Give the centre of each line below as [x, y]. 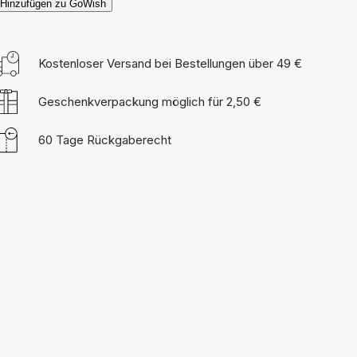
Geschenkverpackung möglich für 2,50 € [150, 102]
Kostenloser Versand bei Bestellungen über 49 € [170, 63]
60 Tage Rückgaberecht [105, 140]
